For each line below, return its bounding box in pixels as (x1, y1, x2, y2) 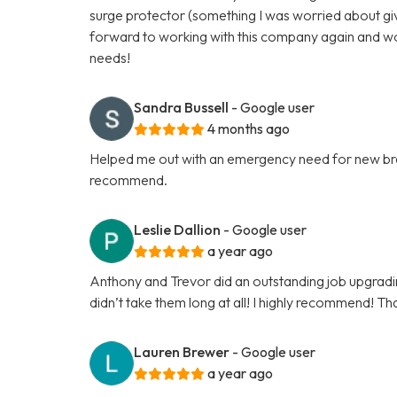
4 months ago (207, 119, 291, 137)
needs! (90, 48, 131, 66)
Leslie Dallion (134, 220, 222, 238)
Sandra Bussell (134, 97, 230, 116)
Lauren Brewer (134, 342, 230, 361)
